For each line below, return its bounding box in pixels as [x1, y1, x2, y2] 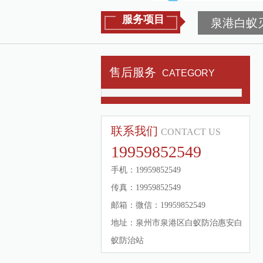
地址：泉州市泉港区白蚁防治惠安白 [111, 218, 242, 227]
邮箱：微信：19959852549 [111, 201, 205, 210]
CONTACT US [161, 127, 221, 137]
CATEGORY [162, 68, 215, 78]
